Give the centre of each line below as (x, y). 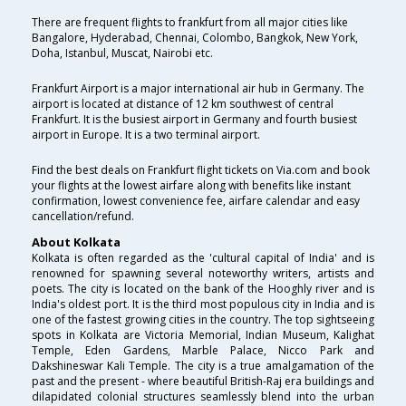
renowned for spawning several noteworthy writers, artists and (203, 274)
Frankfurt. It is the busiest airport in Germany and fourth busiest (194, 120)
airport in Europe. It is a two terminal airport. (146, 135)
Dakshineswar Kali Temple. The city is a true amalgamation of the (203, 366)
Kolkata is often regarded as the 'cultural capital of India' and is (203, 258)
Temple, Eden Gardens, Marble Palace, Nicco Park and (203, 351)
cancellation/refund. (83, 217)
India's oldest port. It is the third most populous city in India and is (203, 304)
